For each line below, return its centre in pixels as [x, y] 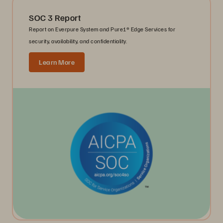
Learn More [57, 62]
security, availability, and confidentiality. [78, 41]
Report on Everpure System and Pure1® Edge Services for [102, 29]
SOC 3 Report [55, 17]
